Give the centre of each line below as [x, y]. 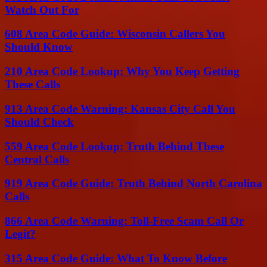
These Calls [32, 85]
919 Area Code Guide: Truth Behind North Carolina [133, 184]
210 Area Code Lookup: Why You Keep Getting [122, 72]
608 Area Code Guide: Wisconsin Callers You [115, 34]
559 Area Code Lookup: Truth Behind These [114, 146]
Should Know [39, 47]
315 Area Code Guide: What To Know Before [116, 258]
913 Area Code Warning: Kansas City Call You [120, 108]
